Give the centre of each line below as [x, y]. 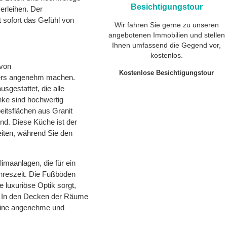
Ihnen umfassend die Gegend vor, [167, 45]
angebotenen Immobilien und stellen [166, 35]
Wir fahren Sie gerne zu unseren [166, 25]
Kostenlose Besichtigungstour [167, 73]
